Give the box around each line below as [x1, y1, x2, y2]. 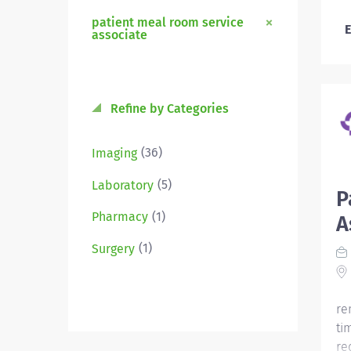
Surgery [92, 241, 135, 257]
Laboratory [92, 177, 154, 193]
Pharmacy [92, 209, 148, 225]
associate [92, 27, 147, 42]
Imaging [92, 145, 137, 161]
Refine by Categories [107, 101, 229, 116]
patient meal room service [92, 15, 244, 30]
